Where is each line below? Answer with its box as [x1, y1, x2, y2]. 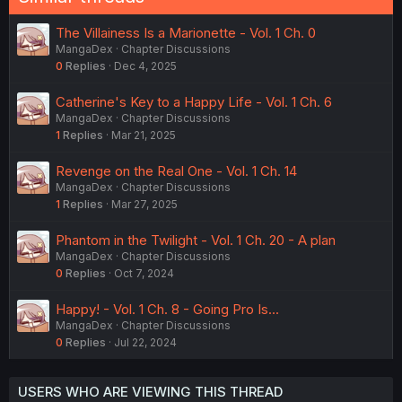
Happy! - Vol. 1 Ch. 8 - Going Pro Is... [56, 301, 279, 318]
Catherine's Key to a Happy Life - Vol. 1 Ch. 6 [56, 93, 332, 110]
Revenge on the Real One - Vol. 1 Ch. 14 [56, 162, 297, 179]
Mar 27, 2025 [111, 197, 178, 211]
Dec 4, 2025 [114, 59, 177, 73]
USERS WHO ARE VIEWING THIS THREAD [18, 383, 283, 400]
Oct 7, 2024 [114, 267, 174, 280]
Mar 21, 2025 [111, 128, 176, 142]
